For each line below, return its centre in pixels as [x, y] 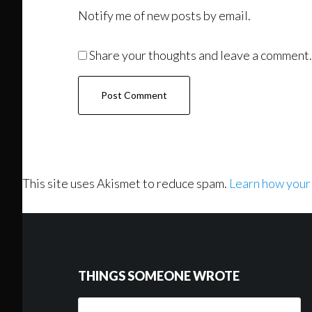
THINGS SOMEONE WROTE [159, 276]
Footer [60, 227]
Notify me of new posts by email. [164, 15]
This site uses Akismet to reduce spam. [126, 183]
